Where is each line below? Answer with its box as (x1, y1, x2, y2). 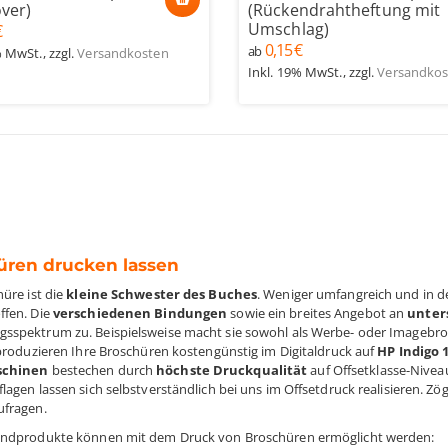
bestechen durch (48, 361, 157, 379)
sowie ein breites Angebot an (227, 304, 408, 322)
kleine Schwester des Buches (66, 285, 258, 303)
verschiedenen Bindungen (52, 304, 228, 322)
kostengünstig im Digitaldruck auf (171, 342, 378, 360)
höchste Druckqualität (156, 361, 308, 379)
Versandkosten (77, 44, 169, 62)
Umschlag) (248, 18, 329, 40)
